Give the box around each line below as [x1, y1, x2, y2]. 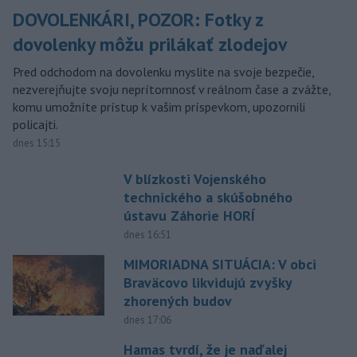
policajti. [13, 116, 58, 132]
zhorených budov [123, 291, 232, 310]
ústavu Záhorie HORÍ [123, 206, 255, 225]
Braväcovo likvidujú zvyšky [123, 273, 292, 292]
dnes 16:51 [123, 227, 171, 241]
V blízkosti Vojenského [123, 169, 266, 188]
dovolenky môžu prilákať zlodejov [13, 31, 287, 57]
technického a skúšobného [123, 187, 292, 206]
